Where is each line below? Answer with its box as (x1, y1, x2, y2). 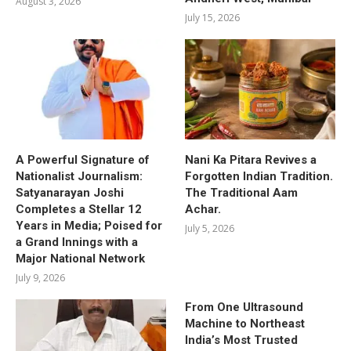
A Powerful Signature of (16, 152, 150, 167)
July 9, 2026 (16, 270, 65, 284)
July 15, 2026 (185, 10, 241, 24)
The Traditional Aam (185, 185, 299, 200)
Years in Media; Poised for (16, 218, 162, 233)
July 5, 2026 (185, 221, 235, 235)
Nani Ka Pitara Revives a (185, 152, 317, 167)
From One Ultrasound (185, 299, 304, 314)
